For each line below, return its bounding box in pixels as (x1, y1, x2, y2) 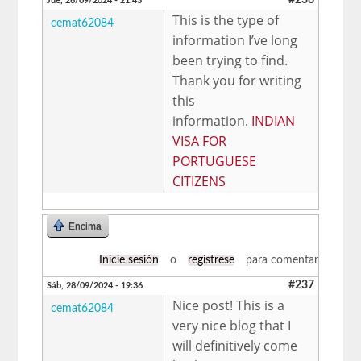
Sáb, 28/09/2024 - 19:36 (47, 280, 143, 290)
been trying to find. (172, 51, 288, 69)
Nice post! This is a (172, 296, 285, 314)
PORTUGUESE (172, 151, 257, 170)
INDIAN (251, 111, 296, 130)
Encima (68, 220, 102, 232)
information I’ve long (172, 31, 298, 49)
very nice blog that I (172, 316, 292, 334)
